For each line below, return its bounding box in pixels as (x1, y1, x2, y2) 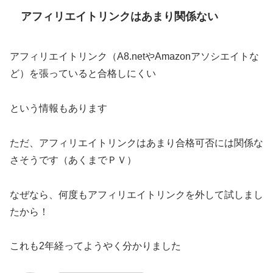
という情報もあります (10, 103, 107, 114)
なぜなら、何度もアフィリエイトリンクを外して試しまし (10, 189, 263, 200)
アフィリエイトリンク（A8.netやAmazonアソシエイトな (10, 51, 259, 62)
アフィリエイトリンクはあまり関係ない (20, 10, 218, 23)
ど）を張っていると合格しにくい (10, 68, 156, 79)
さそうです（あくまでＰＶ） (10, 154, 136, 165)
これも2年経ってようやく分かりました (10, 241, 181, 252)
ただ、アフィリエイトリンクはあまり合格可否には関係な (10, 137, 263, 148)
